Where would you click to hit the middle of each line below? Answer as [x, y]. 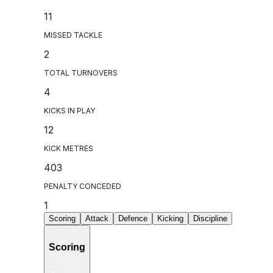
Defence [133, 219]
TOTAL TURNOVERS [81, 73]
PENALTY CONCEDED [83, 186]
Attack [97, 219]
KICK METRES [69, 149]
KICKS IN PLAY [69, 111]
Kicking [170, 219]
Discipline [210, 219]
